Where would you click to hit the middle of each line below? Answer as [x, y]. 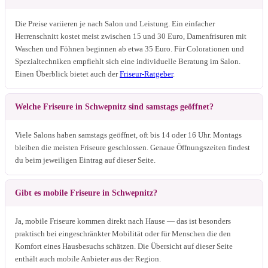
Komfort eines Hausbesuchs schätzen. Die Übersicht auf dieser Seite [124, 246]
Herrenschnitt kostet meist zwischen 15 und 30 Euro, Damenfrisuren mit [131, 36]
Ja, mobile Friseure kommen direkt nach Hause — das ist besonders [123, 221]
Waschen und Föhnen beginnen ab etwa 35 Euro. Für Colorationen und [130, 48]
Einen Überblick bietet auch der [67, 74]
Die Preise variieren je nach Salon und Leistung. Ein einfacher [115, 23]
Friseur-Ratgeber [146, 74]
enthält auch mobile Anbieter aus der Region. [88, 258]
